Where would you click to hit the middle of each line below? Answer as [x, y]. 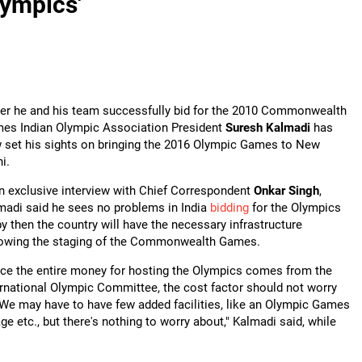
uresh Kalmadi [271, 128]
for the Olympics [295, 208]
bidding [229, 208]
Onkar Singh [286, 191]
